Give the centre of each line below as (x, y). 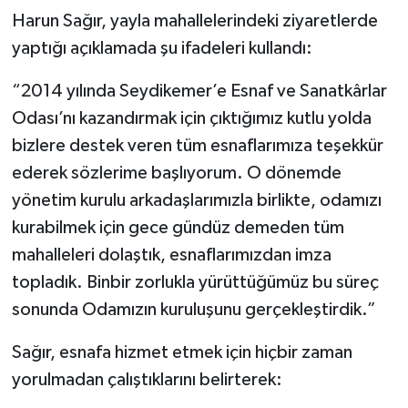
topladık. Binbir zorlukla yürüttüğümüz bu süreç (195, 282)
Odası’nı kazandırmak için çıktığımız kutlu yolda (191, 118)
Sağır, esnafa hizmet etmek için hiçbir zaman (182, 352)
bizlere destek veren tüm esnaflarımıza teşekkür (197, 146)
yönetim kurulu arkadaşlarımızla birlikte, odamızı (196, 200)
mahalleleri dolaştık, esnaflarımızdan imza (171, 255)
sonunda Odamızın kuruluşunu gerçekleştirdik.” (194, 310)
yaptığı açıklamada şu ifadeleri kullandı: (162, 48)
